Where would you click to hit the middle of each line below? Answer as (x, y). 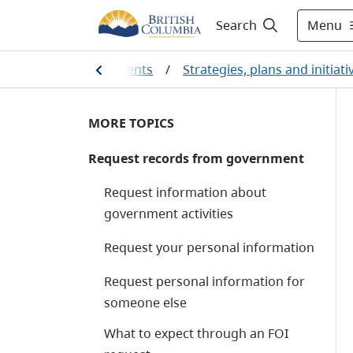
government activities (169, 214)
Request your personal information (209, 247)
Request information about (185, 192)
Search (236, 25)
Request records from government (196, 158)
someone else (145, 303)
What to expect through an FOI (196, 333)
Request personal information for (204, 281)
